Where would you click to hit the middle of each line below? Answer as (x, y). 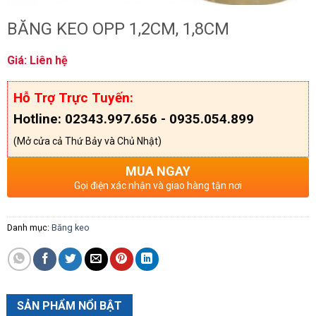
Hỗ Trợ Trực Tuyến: (73, 98)
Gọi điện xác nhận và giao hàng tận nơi (158, 186)
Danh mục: (29, 228)
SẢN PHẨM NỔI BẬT (70, 305)
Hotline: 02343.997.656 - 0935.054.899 (133, 119)
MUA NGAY (158, 171)
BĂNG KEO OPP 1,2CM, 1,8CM (118, 29)
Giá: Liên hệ (37, 61)
